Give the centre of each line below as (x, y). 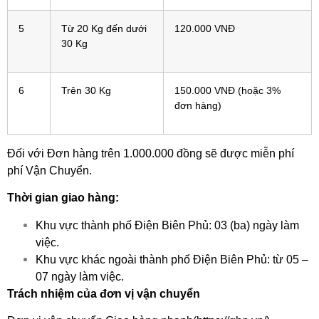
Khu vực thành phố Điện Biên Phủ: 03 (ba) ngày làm (167, 225)
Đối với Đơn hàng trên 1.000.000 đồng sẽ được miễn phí (151, 153)
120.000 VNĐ (205, 28)
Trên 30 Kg (86, 90)
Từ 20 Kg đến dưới (104, 28)
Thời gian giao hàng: (63, 198)
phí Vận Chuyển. (49, 170)
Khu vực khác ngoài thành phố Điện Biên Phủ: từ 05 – (172, 259)
